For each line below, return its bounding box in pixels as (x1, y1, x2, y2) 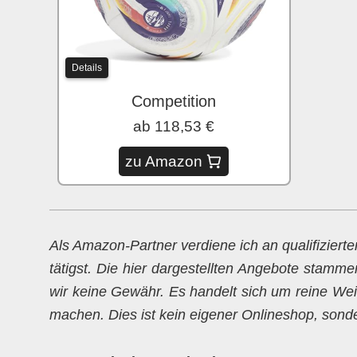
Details (72, 61, 102, 73)
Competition (131, 92, 217, 110)
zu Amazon (125, 152, 203, 170)
